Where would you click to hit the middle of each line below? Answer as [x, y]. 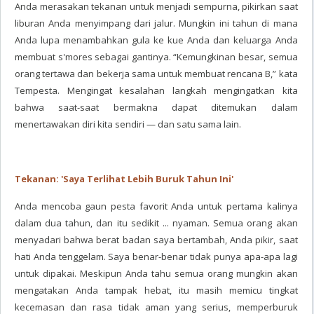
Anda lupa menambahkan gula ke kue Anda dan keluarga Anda [156, 40]
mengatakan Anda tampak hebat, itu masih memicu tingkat [156, 290]
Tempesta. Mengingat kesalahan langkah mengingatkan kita [156, 90]
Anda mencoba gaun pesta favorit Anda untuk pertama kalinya [156, 206]
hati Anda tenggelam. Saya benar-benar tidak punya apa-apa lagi [156, 257]
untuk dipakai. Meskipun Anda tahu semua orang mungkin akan [156, 273]
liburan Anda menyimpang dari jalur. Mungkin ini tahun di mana [156, 23]
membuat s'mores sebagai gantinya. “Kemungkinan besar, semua [156, 57]
